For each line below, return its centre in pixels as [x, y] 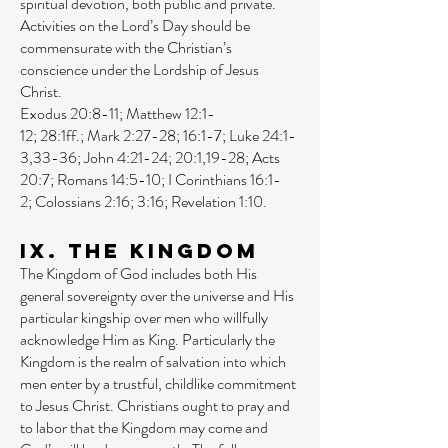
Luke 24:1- [262, 135]
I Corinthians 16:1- [224, 179]
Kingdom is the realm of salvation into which [153, 361]
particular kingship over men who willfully [144, 317]
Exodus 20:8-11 [69, 113]
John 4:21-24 [126, 157]
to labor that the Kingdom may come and [144, 427]
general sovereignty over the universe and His [157, 295]
